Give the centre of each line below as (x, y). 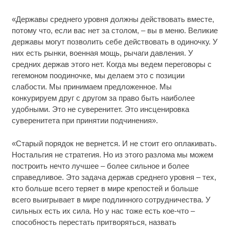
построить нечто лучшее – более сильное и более (100, 166)
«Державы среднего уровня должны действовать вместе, (113, 19)
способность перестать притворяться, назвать (94, 222)
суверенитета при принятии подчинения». (85, 121)
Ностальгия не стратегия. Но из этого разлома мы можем (112, 154)
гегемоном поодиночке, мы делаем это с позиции (98, 76)
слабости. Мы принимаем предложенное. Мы (91, 87)
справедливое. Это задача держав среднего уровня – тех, (114, 177)
